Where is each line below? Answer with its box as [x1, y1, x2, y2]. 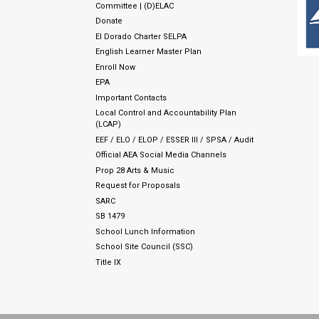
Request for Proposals [95, 181, 181, 191]
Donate [95, 16, 123, 26]
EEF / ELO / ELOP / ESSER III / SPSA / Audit [95, 135, 254, 145]
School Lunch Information [95, 226, 196, 236]
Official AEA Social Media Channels [95, 150, 227, 160]
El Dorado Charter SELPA [95, 31, 187, 41]
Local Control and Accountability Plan [95, 108, 237, 118]
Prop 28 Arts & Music [95, 165, 175, 175]
